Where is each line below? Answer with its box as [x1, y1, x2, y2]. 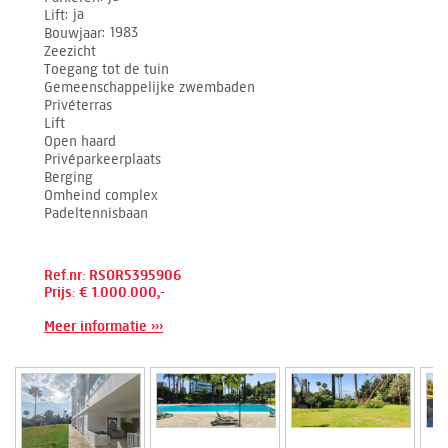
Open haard [44, 132, 117, 150]
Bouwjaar [44, 24, 103, 42]
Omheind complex [44, 186, 159, 204]
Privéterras [44, 96, 113, 114]
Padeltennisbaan [44, 204, 149, 222]
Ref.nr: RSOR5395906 [44, 266, 182, 284]
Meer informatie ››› [44, 317, 164, 335]
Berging [44, 168, 94, 186]
